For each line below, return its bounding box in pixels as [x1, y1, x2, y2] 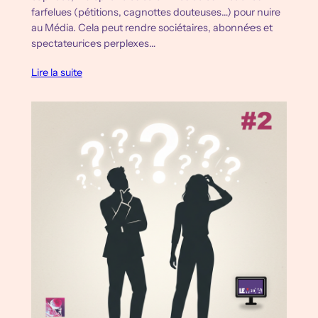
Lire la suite [31, 65, 82, 79]
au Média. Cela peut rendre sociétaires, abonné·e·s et [31, 21, 273, 34]
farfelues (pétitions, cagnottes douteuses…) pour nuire [31, 5, 280, 18]
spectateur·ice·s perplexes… [31, 36, 155, 50]
